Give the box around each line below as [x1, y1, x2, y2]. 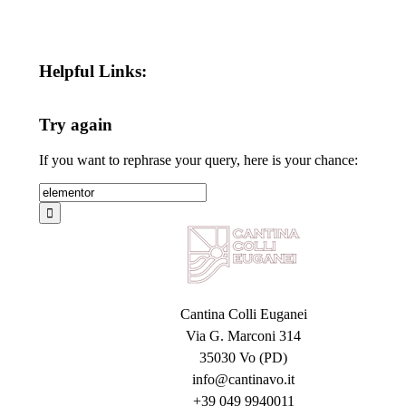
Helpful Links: [38, 61, 147, 81]
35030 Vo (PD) [199, 349, 288, 365]
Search [37, 181, 77, 198]
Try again [38, 115, 112, 135]
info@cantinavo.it [192, 371, 295, 387]
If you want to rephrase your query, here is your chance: [38, 151, 358, 168]
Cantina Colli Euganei [179, 305, 307, 322]
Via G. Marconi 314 [186, 327, 302, 343]
